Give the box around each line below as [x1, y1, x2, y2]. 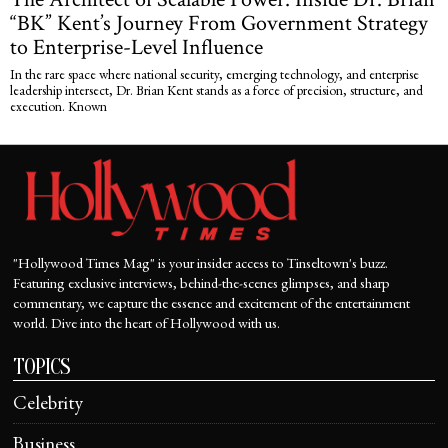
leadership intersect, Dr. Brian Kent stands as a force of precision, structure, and [10, 80, 423, 99]
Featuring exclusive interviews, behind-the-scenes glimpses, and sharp [13, 272, 391, 292]
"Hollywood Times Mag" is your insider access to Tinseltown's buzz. [13, 252, 389, 272]
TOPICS [13, 353, 71, 380]
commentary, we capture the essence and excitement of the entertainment [13, 292, 411, 312]
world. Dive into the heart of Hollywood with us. [13, 312, 281, 332]
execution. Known [10, 96, 107, 115]
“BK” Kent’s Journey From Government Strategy [10, 8, 428, 38]
